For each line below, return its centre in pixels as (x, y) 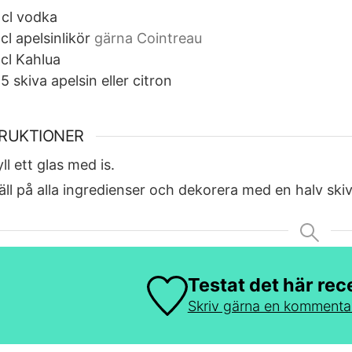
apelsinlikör (53, 38)
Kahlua (38, 60)
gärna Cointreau (148, 38)
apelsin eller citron (112, 81)
